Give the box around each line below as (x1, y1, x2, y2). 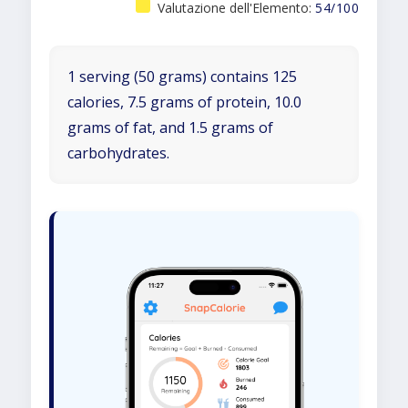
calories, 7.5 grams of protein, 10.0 (67, 92, 301, 112)
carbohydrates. (67, 143, 169, 163)
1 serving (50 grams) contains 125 (67, 66, 297, 87)
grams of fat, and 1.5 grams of (67, 117, 273, 138)
